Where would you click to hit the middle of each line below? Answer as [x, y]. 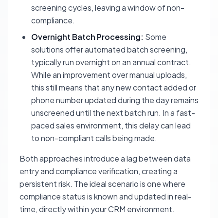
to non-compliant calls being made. [94, 138]
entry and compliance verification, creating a [99, 171]
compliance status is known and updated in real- [106, 196]
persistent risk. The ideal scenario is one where [102, 184]
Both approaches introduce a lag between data [105, 158]
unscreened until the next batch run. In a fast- [113, 113]
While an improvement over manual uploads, [109, 75]
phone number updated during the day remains [115, 100]
